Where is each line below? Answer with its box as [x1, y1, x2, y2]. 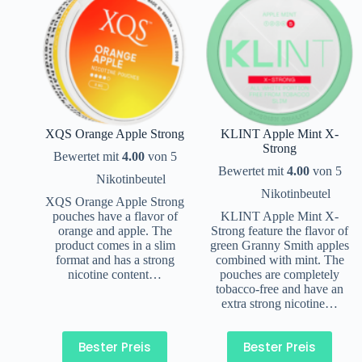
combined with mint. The [215, 252, 344, 267]
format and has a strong [55, 252, 175, 267]
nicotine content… [68, 267, 162, 281]
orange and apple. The [57, 223, 172, 238]
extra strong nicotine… [221, 296, 338, 310]
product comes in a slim [54, 238, 175, 252]
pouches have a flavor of [52, 208, 178, 223]
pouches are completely [220, 267, 339, 281]
